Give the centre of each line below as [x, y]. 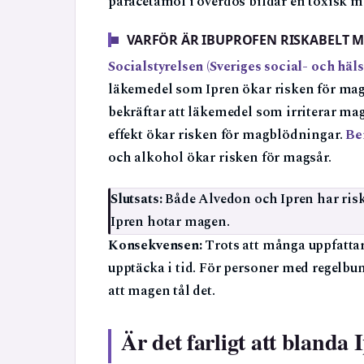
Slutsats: [136, 199]
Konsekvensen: [155, 245]
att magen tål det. [162, 291]
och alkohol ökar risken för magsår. [220, 158]
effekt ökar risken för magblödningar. [227, 135]
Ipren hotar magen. [170, 222]
